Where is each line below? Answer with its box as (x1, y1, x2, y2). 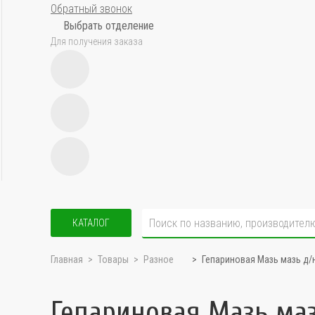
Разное (143, 254, 174, 265)
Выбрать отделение (63, 19, 154, 32)
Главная (51, 254, 83, 265)
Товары (98, 254, 129, 265)
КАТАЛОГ (72, 217, 110, 229)
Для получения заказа (51, 36, 143, 47)
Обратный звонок (51, 2, 132, 15)
